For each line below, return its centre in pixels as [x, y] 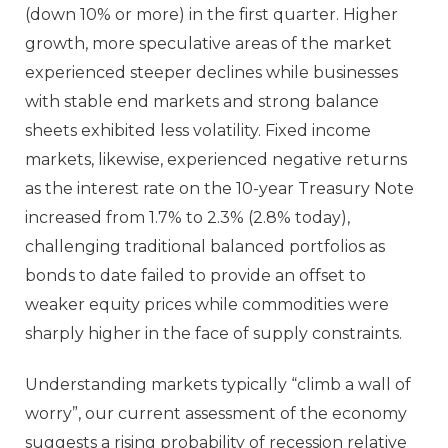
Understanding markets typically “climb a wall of [218, 385]
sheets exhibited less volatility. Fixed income [198, 130]
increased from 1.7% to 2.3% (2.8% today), [187, 217]
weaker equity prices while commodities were [207, 304]
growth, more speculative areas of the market [208, 43]
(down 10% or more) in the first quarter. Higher [211, 14]
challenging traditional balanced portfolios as [205, 246]
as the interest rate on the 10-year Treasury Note [219, 188]
